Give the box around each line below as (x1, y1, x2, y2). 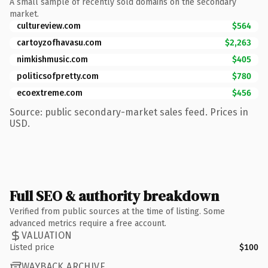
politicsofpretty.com (17, 71, 99, 81)
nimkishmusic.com (17, 54, 88, 65)
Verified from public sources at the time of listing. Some (10, 206, 225, 217)
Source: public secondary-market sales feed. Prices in (10, 106, 248, 118)
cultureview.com (17, 20, 81, 31)
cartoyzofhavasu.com (17, 37, 102, 48)
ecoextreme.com (17, 87, 83, 98)
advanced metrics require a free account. (10, 218, 166, 229)
